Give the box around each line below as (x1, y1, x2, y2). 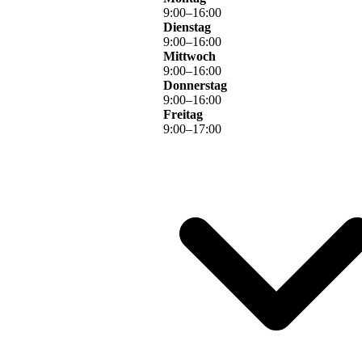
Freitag (163, 107, 203, 122)
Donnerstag (163, 78, 227, 93)
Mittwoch (163, 49, 216, 64)
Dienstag (163, 20, 211, 35)
